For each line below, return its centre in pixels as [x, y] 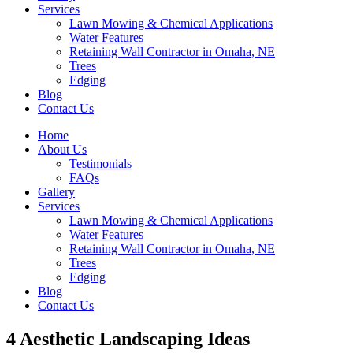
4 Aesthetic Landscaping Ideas [128, 338]
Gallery [56, 192]
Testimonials [100, 163]
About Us [62, 149]
